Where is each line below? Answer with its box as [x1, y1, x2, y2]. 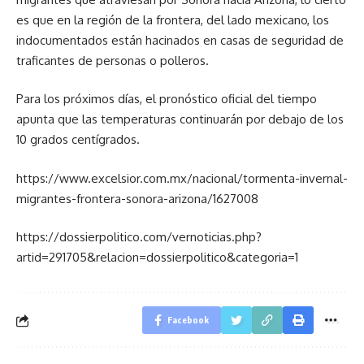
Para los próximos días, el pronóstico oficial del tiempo [16, 91, 317, 106]
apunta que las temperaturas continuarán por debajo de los [16, 111, 344, 127]
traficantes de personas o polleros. [16, 52, 209, 68]
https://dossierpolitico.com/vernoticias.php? [16, 229, 262, 245]
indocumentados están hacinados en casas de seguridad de [16, 32, 344, 48]
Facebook [167, 314, 209, 325]
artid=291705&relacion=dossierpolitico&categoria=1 [16, 249, 298, 265]
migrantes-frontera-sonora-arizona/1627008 [16, 190, 258, 206]
